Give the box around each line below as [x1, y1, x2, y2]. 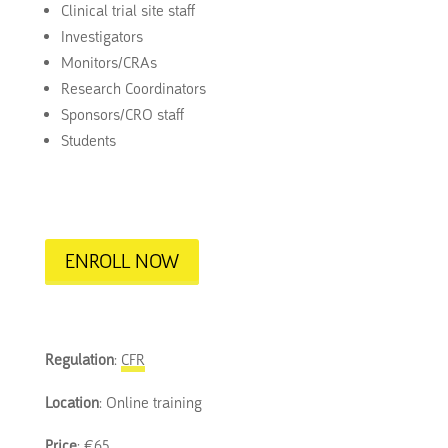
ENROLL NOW [64, 248, 179, 274]
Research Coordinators [60, 78, 206, 99]
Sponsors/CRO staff [60, 104, 184, 125]
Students [60, 130, 116, 151]
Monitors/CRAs [60, 52, 157, 73]
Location [44, 392, 99, 413]
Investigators [60, 26, 143, 47]
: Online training [98, 392, 202, 413]
